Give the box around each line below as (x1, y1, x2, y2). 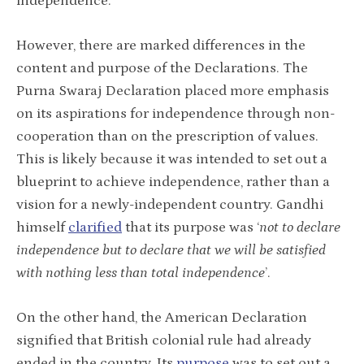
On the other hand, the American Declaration (16, 309, 307, 326)
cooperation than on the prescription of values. (16, 128, 318, 145)
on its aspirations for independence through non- (16, 105, 335, 122)
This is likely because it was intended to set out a (16, 150, 327, 167)
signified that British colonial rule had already (16, 331, 311, 349)
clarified (68, 219, 122, 236)
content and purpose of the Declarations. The (16, 59, 308, 76)
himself (16, 219, 68, 236)
